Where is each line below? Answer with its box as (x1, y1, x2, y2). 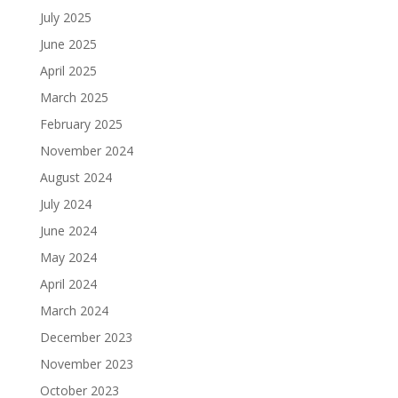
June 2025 (39, 35, 97, 52)
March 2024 (39, 301, 108, 319)
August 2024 (39, 168, 112, 186)
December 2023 (39, 328, 132, 346)
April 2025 (39, 61, 97, 79)
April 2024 (39, 275, 97, 292)
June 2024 (39, 221, 97, 239)
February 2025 (39, 115, 123, 132)
